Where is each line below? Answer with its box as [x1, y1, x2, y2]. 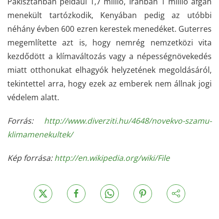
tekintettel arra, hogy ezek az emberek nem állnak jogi [7, 78, 212, 89]
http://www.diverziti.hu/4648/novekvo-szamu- [44, 115, 212, 126]
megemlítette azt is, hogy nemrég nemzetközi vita [7, 37, 212, 48]
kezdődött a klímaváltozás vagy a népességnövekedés [7, 51, 212, 62]
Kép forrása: [7, 153, 54, 163]
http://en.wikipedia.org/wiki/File [54, 153, 170, 163]
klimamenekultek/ [7, 129, 73, 140]
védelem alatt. [7, 92, 59, 103]
